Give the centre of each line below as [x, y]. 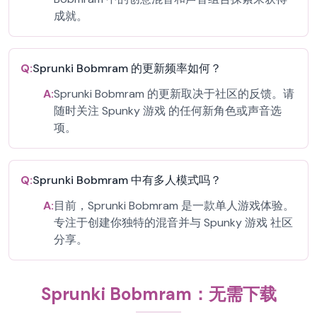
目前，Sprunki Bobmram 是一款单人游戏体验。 [174, 206]
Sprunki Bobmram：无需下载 [158, 294]
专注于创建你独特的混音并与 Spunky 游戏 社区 [173, 223]
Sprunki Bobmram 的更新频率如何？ [127, 68]
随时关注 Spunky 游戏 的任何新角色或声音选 [168, 111]
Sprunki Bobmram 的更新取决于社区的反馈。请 [174, 94]
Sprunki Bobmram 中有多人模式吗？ [127, 180]
